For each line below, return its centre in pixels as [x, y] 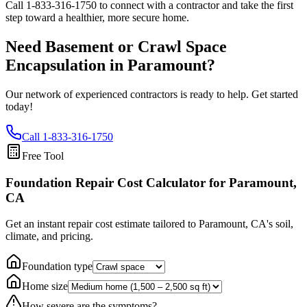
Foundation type [57, 267]
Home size [45, 286]
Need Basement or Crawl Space [116, 47]
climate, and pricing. [49, 236]
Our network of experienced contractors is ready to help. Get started [152, 94]
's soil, [280, 224]
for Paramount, [251, 182]
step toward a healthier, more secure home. [97, 18]
